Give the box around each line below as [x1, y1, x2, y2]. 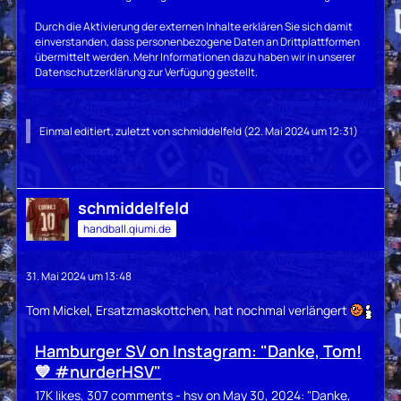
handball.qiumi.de [83, 220, 171, 236]
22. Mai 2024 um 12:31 [248, 124, 354, 139]
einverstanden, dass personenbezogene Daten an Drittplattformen [35, 34, 360, 49]
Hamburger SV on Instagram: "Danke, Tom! [35, 340, 362, 363]
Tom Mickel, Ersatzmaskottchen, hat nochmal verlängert [26, 302, 350, 319]
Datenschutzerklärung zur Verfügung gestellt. [35, 64, 258, 80]
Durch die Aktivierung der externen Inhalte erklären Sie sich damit [35, 19, 353, 34]
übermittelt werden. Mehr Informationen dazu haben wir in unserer [35, 49, 355, 64]
